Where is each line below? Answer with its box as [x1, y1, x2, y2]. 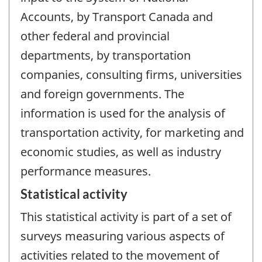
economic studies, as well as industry [20, 143, 221, 160]
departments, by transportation [20, 47, 191, 63]
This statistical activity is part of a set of [20, 209, 232, 225]
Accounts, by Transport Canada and [20, 8, 213, 25]
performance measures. [20, 163, 151, 179]
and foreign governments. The [20, 85, 184, 102]
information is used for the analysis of [20, 105, 225, 121]
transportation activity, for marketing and [20, 124, 244, 140]
